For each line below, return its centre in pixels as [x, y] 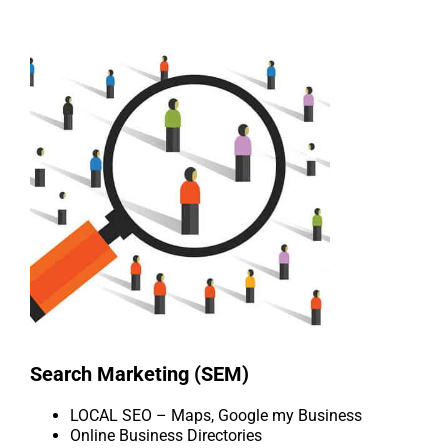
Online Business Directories [166, 436]
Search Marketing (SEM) [139, 374]
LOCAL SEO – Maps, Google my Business [216, 416]
